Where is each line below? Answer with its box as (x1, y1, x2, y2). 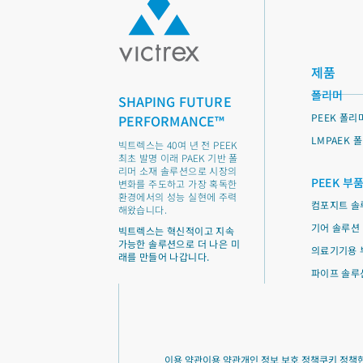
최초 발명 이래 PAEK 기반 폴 (117, 151, 238, 164)
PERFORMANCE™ (117, 111, 225, 130)
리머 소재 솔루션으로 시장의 (117, 164, 237, 177)
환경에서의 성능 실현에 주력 (117, 190, 237, 203)
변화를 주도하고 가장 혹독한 (117, 177, 237, 190)
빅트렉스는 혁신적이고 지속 (117, 224, 235, 237)
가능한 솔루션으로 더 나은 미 (117, 237, 240, 250)
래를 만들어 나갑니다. (117, 250, 210, 263)
